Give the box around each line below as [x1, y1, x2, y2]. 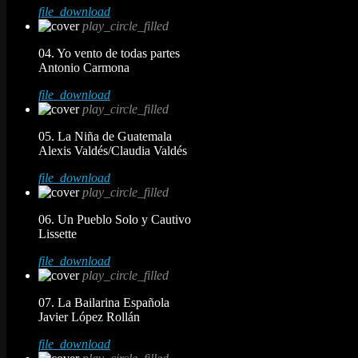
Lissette [38, 226, 77, 241]
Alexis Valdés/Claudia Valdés [38, 143, 187, 157]
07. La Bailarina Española [38, 295, 169, 309]
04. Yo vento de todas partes [38, 46, 180, 60]
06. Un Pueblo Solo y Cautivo [38, 212, 191, 226]
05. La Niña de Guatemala [38, 129, 172, 143]
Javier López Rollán [38, 309, 140, 324]
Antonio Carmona [38, 60, 129, 74]
